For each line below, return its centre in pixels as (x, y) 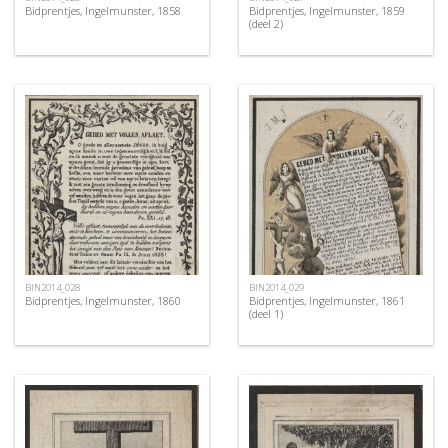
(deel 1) (266, 314)
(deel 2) (266, 24)
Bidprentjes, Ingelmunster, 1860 (103, 301)
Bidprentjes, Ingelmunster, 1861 (327, 301)
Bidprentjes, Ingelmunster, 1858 (103, 11)
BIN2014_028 (52, 288)
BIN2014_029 (276, 288)
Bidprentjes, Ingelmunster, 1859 (327, 11)
